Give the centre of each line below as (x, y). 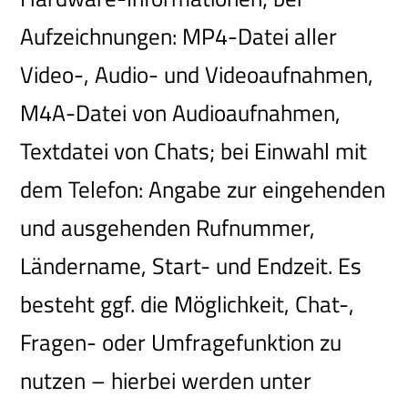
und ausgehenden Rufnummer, (168, 227)
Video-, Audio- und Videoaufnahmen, (197, 74)
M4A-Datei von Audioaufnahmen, (181, 112)
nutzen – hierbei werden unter (166, 380)
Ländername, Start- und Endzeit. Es (191, 265)
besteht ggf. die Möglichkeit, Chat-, (188, 304)
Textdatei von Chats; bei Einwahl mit (194, 151)
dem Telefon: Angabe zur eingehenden (203, 189)
